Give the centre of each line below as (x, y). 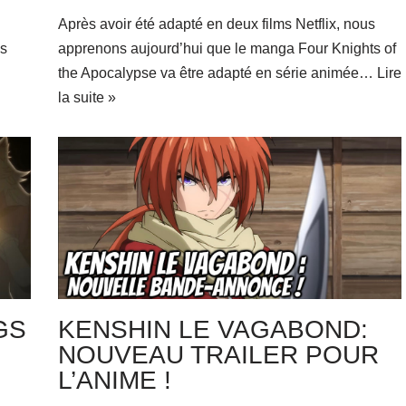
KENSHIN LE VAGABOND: (213, 329)
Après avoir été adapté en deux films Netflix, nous (216, 24)
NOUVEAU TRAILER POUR (218, 354)
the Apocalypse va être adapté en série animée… (217, 73)
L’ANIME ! (114, 380)
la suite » (87, 98)
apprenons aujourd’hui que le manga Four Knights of (227, 49)
